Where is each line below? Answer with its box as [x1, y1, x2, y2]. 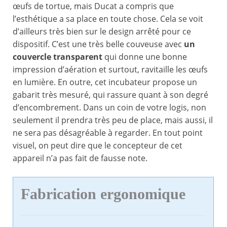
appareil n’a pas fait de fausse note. [13, 153, 147, 164]
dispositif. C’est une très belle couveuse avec [13, 39, 184, 50]
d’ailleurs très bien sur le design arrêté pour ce [13, 26, 191, 37]
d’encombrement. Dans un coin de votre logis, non [13, 102, 206, 113]
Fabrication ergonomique [21, 185, 185, 203]
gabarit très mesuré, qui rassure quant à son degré [13, 89, 208, 101]
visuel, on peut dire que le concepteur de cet [13, 140, 182, 152]
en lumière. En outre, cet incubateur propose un [13, 77, 197, 88]
